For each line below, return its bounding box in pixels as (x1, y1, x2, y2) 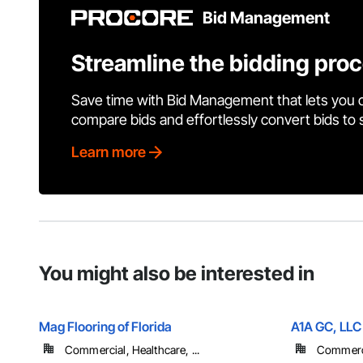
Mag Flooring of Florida (39, 318, 172, 335)
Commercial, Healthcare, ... (65, 343, 200, 357)
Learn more (71, 143, 146, 161)
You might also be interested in (39, 262, 314, 286)
